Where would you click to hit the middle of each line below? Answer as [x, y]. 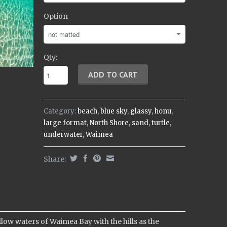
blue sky [114, 111]
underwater [63, 135]
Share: [55, 159]
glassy [141, 111]
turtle [161, 123]
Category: [60, 111]
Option [56, 16]
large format [65, 123]
